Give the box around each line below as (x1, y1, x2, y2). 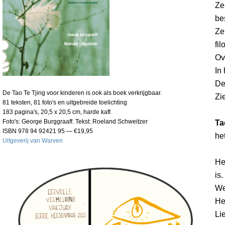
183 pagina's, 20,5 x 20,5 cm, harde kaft (3, 108, 110, 116)
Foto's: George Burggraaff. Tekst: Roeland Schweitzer (3, 118, 148, 125)
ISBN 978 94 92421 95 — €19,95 (3, 127, 93, 135)
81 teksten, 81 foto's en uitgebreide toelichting (3, 98, 127, 106)
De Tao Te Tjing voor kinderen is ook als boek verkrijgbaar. (3, 89, 162, 96)
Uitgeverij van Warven (3, 137, 63, 144)
